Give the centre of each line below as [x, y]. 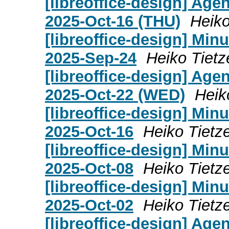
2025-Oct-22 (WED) [115, 95]
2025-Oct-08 [89, 168]
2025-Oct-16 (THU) [113, 21]
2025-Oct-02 [89, 205]
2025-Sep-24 [91, 58]
